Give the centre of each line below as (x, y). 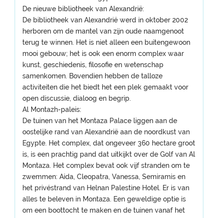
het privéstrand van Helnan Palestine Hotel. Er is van (106, 188)
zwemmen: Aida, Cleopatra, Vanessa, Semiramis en (104, 177)
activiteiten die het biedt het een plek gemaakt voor (105, 87)
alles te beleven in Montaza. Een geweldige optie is (104, 199)
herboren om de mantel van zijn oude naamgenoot (103, 31)
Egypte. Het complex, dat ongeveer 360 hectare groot (109, 143)
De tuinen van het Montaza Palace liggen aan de (100, 121)
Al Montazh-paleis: (52, 109)
